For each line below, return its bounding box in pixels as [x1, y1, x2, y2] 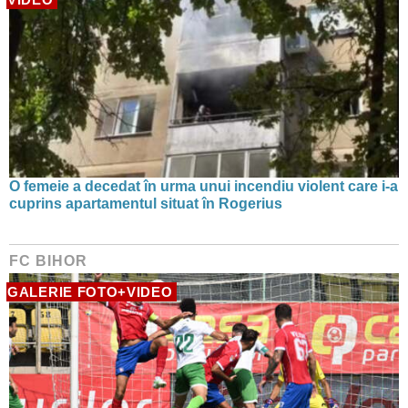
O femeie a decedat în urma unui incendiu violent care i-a [9, 178, 398, 194]
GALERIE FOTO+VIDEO [7, 283, 173, 300]
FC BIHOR [9, 252, 87, 269]
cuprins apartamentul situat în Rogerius [9, 195, 282, 211]
